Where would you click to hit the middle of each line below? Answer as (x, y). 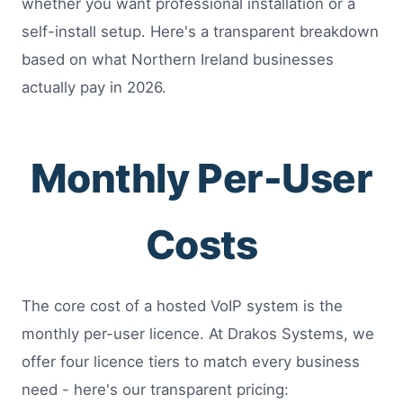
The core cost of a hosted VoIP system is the (182, 306)
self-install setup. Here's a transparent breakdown (200, 32)
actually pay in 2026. (94, 88)
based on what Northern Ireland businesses (178, 60)
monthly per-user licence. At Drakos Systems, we (198, 334)
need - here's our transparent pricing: (155, 390)
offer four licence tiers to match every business (191, 362)
